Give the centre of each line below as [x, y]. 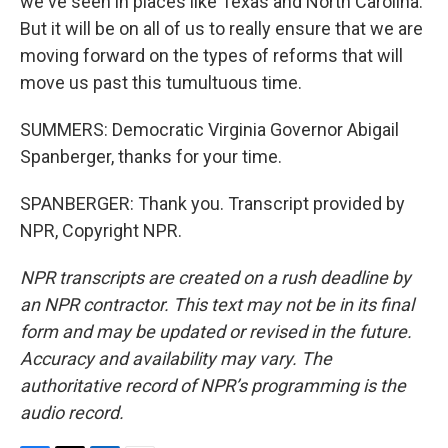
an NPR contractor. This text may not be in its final [217, 304]
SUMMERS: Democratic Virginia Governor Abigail [209, 129]
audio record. [72, 412]
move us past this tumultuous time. [161, 82]
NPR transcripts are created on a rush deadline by [215, 277]
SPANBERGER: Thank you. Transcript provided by [212, 203]
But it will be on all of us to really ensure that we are [221, 28]
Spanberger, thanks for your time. [151, 156]
